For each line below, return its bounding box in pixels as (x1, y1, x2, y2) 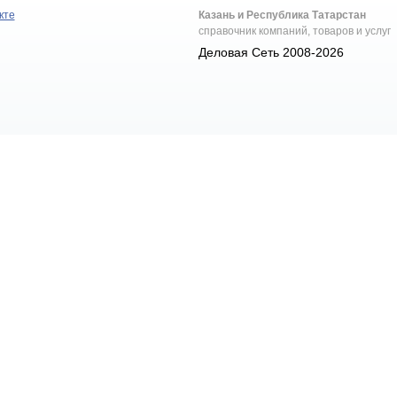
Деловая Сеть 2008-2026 (198, 45, 345, 59)
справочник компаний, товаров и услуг (198, 25, 392, 37)
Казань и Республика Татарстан (198, 9, 367, 21)
